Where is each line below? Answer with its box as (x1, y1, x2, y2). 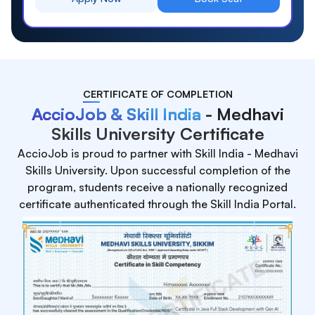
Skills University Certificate (51, 122, 264, 144)
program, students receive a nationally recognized (27, 179, 288, 194)
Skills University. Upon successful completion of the (25, 162, 290, 177)
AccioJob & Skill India (31, 103, 201, 124)
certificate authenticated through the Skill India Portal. (19, 196, 296, 211)
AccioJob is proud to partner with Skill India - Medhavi (17, 146, 298, 160)
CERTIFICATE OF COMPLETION (82, 87, 233, 100)
